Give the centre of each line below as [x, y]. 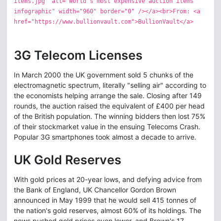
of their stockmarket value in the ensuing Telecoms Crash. [107, 127]
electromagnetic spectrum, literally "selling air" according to [110, 85]
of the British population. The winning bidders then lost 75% [110, 116]
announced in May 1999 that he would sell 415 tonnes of [105, 200]
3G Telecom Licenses [78, 55]
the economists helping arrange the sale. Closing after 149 [108, 96]
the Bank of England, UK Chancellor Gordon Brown [95, 190]
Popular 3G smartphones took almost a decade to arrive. [105, 137]
